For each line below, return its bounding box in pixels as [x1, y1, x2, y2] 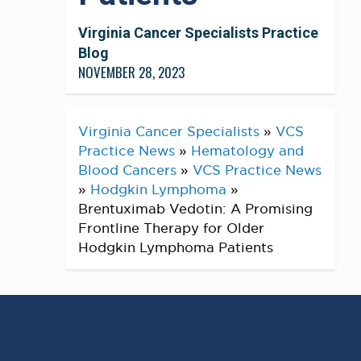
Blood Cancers [78, 161, 176, 179]
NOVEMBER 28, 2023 [78, 62, 185, 82]
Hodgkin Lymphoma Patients [78, 239, 273, 256]
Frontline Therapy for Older [78, 219, 264, 237]
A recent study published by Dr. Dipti [38, 338, 286, 355]
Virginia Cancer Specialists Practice [78, 24, 318, 41]
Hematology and [191, 142, 304, 160]
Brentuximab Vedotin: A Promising [78, 200, 313, 218]
